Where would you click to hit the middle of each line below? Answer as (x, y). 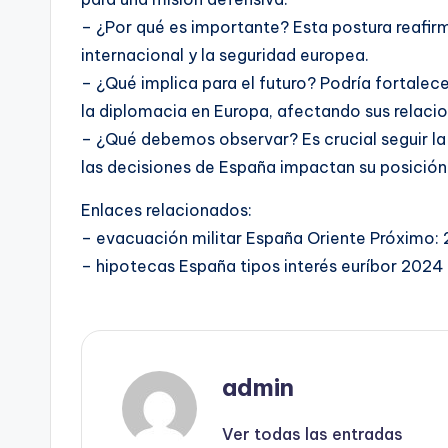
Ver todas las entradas (312, 433)
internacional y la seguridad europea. (225, 54)
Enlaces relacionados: (166, 209)
